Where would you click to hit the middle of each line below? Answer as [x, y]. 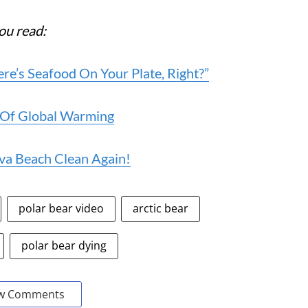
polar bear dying [64, 245]
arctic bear [161, 208]
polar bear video [61, 208]
